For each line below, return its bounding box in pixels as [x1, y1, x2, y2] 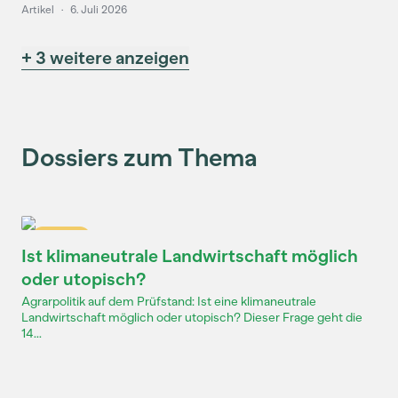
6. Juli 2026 [70, 4, 127, 16]
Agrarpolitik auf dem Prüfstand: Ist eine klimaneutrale [21, 294, 316, 309]
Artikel [21, 4, 54, 16]
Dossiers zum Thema [21, 142, 258, 172]
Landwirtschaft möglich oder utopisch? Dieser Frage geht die [21, 310, 362, 325]
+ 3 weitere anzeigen [21, 47, 189, 68]
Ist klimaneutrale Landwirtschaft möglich [21, 245, 358, 267]
